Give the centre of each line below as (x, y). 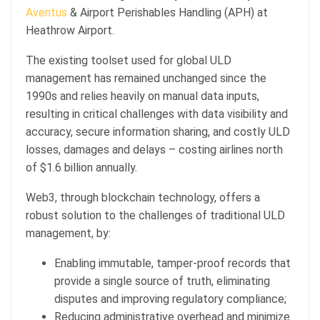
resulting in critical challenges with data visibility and (157, 114)
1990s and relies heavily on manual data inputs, (142, 96)
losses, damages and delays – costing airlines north (154, 149)
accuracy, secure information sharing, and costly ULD (158, 131)
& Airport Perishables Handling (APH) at (167, 12)
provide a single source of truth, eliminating (162, 281)
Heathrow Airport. (70, 30)
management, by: (70, 233)
